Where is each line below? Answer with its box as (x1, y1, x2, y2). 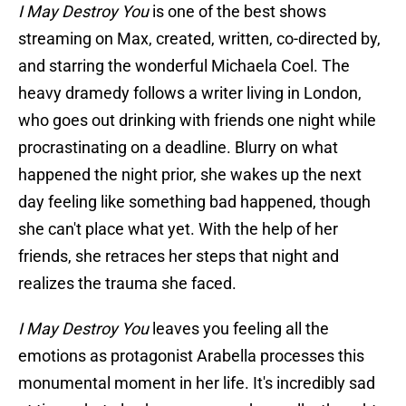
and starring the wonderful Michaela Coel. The (18, 56, 350, 76)
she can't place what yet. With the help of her (18, 219, 338, 239)
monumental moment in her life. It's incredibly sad (18, 373, 375, 393)
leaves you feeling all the (152, 319, 329, 339)
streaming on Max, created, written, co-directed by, (18, 29, 381, 49)
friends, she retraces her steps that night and (18, 246, 339, 266)
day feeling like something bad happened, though (18, 192, 371, 212)
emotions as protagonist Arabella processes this (18, 346, 364, 366)
